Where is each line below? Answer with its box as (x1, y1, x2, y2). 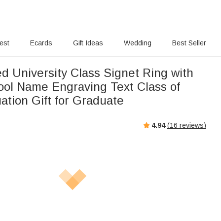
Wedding (123, 39, 151, 47)
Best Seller (172, 39, 206, 47)
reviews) (178, 121, 206, 129)
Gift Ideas (73, 39, 104, 47)
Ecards (30, 39, 53, 47)
